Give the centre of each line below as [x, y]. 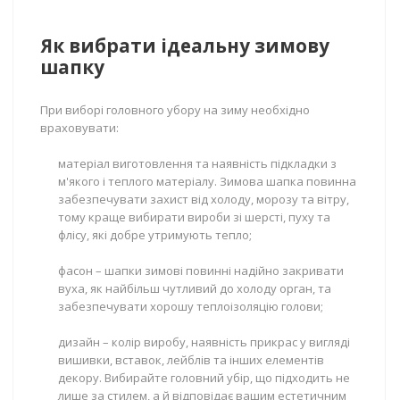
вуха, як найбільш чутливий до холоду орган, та [195, 288]
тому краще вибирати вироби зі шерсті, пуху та [194, 217]
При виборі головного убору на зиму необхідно [175, 110]
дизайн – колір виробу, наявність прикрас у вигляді [204, 342]
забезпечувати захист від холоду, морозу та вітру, [204, 199]
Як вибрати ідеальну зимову [185, 46]
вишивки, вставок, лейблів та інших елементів [191, 360]
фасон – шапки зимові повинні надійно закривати [201, 271]
